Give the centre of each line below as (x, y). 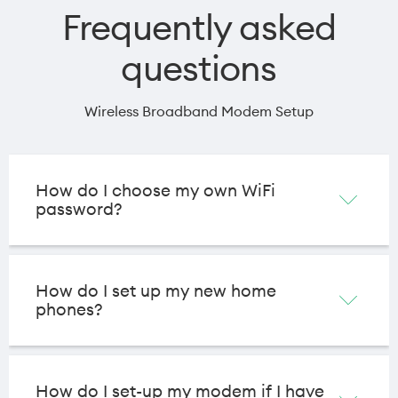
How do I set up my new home (156, 290)
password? (79, 208)
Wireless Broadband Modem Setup (199, 111)
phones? (69, 309)
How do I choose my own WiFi (155, 190)
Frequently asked (199, 27)
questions (199, 68)
